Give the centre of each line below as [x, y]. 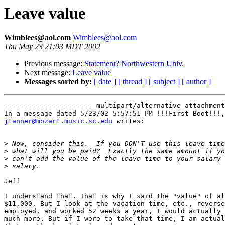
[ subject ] [164, 82]
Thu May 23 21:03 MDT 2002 [52, 47]
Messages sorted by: [58, 82]
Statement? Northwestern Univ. [134, 64]
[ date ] [105, 82]
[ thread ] [132, 82]
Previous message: [54, 64]
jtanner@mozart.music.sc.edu [58, 121]
